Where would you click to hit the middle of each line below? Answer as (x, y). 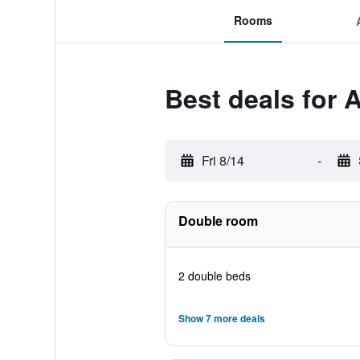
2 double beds (214, 276)
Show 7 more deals (221, 318)
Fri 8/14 (223, 160)
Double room (218, 221)
